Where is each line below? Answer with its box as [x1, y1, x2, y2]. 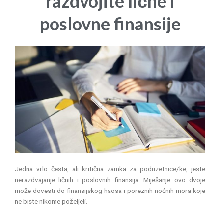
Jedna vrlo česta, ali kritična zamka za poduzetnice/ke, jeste [15, 165, 205, 173]
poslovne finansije [39, 13, 181, 35]
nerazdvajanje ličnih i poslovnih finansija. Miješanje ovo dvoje [15, 176, 205, 184]
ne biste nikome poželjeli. [15, 197, 87, 206]
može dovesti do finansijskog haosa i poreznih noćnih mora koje [15, 187, 205, 195]
